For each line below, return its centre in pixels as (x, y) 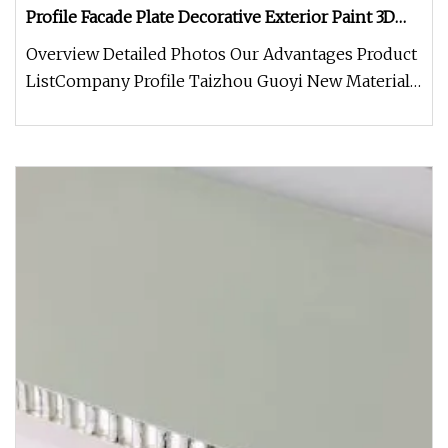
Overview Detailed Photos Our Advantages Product (221, 54)
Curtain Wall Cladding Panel (134, 44)
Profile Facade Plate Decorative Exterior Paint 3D (210, 17)
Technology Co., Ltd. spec (125, 108)
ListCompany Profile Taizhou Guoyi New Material (218, 81)
